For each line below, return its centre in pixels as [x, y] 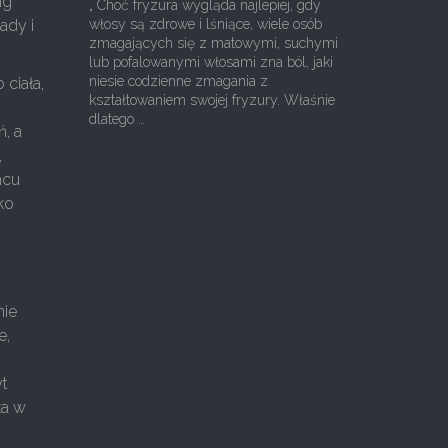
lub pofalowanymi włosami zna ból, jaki [210, 62]
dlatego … [116, 119]
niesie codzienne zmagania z [178, 81]
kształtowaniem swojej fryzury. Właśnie [211, 100]
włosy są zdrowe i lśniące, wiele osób [205, 24]
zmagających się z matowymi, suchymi [213, 43]
